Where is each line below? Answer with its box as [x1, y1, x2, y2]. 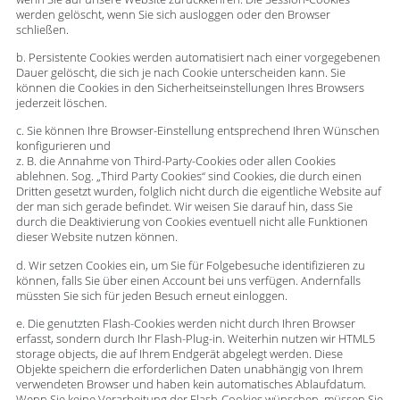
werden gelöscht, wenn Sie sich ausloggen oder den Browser [15, 6, 330, 22]
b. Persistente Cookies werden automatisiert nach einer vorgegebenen [15, 49, 380, 65]
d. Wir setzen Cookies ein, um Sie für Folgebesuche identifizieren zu [15, 257, 365, 273]
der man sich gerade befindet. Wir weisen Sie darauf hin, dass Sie [15, 199, 353, 215]
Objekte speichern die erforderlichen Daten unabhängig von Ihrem [15, 362, 362, 378]
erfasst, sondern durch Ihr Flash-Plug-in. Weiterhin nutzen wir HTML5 [15, 331, 375, 347]
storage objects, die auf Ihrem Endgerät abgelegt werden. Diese [15, 346, 343, 362]
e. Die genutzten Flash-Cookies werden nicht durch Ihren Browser [15, 316, 355, 332]
